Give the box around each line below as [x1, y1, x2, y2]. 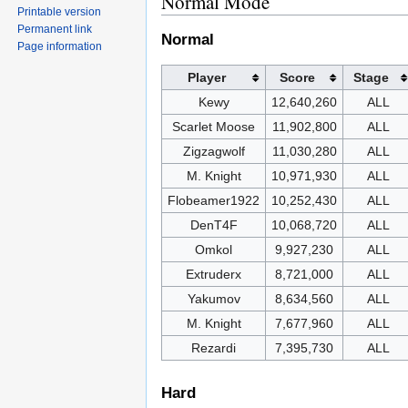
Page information [17, 40, 103, 54]
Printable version [17, 5, 102, 19]
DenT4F [189, 218, 238, 233]
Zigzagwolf [182, 144, 245, 159]
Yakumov [187, 291, 240, 307]
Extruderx [186, 267, 241, 282]
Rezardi [191, 341, 236, 356]
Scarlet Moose [172, 119, 255, 135]
